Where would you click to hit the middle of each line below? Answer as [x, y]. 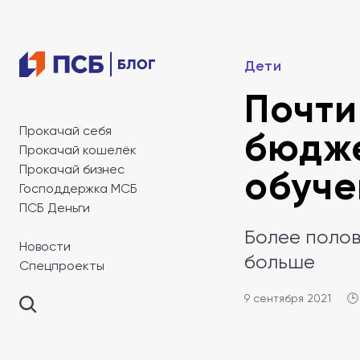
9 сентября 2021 [288, 298]
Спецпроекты [62, 266]
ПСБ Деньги [55, 208]
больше [280, 262]
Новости [45, 246]
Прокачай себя [65, 131]
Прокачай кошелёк [78, 150]
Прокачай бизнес [72, 169]
